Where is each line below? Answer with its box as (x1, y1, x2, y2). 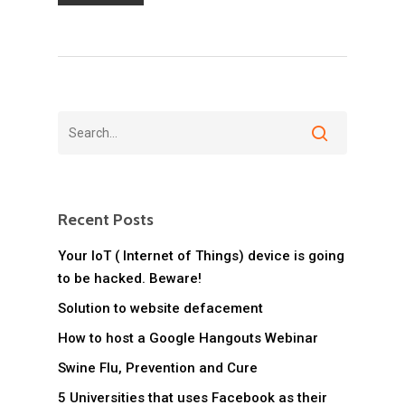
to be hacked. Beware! (58, 270, 202, 287)
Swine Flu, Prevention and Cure (58, 360, 258, 377)
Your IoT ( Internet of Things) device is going (58, 248, 344, 265)
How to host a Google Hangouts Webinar (58, 330, 318, 347)
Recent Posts (58, 210, 154, 231)
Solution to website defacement (58, 300, 263, 317)
